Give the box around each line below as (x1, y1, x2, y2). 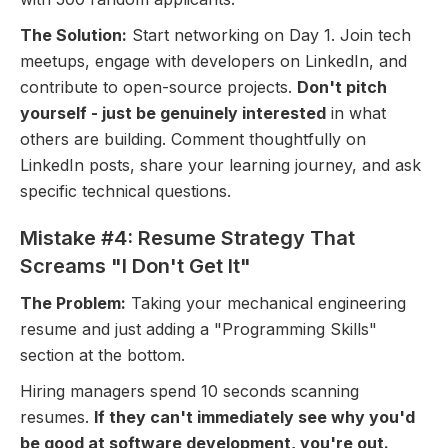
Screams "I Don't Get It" (20, 253, 251, 278)
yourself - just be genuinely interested (20, 102, 326, 123)
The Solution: (20, 24, 127, 45)
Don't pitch (297, 76, 387, 97)
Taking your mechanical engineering (126, 292, 406, 313)
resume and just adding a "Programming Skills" (20, 318, 377, 339)
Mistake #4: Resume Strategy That (20, 225, 355, 250)
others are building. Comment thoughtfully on (20, 128, 366, 149)
